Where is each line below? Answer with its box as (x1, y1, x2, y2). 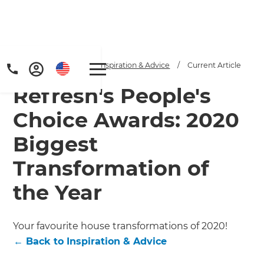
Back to (26, 235, 67, 247)
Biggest (13, 131, 98, 157)
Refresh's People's (13, 82, 212, 108)
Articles (54, 60, 81, 70)
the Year (13, 179, 103, 205)
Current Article (187, 60, 242, 70)
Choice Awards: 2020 (13, 107, 240, 133)
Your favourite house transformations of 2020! (13, 220, 228, 232)
